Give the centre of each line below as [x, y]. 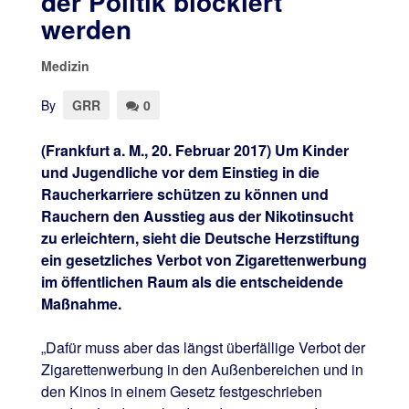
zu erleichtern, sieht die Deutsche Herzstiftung [200, 237]
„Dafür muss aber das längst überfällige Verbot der [203, 347]
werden [86, 28]
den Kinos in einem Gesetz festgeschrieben [181, 391]
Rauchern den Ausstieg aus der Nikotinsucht [197, 215]
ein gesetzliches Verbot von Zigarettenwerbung [204, 259]
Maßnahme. [81, 303]
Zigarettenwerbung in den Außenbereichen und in [202, 369]
